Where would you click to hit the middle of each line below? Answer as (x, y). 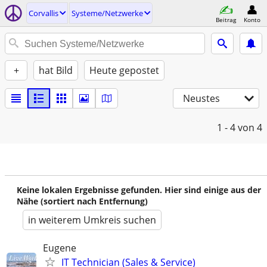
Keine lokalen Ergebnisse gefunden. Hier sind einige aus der (139, 190)
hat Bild (56, 70)
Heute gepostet (124, 70)
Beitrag (226, 19)
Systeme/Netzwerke (107, 13)
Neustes (201, 98)
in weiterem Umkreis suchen (92, 220)
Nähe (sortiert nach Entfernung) (82, 201)
